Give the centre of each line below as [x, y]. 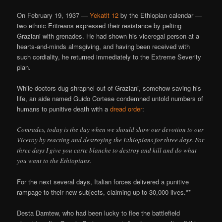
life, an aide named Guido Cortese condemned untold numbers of [110, 99]
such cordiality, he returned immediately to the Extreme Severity [109, 56]
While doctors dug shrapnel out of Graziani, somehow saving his [109, 88]
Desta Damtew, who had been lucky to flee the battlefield [99, 213]
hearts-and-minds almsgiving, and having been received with [104, 46]
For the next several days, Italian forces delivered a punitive [103, 182]
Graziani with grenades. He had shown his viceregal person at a [108, 36]
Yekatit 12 [104, 15]
